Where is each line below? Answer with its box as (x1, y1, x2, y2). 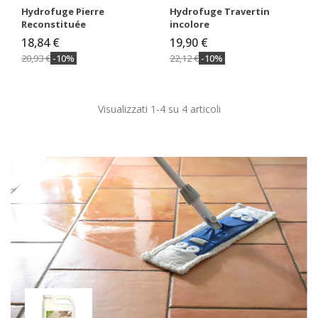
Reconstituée (21, 18, 86, 31)
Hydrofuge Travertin (170, 5, 270, 18)
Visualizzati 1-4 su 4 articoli (97, 102, 221, 116)
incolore (170, 18, 209, 31)
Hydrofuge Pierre (21, 5, 104, 18)
